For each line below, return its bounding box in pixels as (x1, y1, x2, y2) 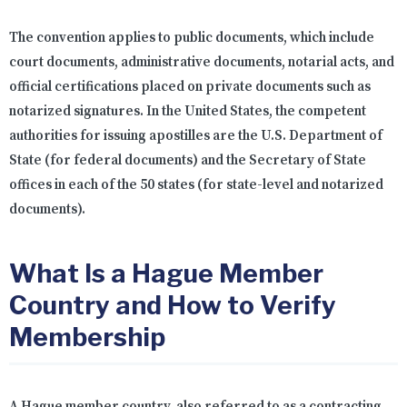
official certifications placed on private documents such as (9, 78, 371, 96)
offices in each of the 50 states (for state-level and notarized (9, 176, 383, 194)
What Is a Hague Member (9, 258, 323, 290)
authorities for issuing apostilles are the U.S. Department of (9, 127, 382, 145)
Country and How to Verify (9, 290, 336, 322)
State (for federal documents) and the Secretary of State (9, 152, 366, 170)
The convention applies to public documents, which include (9, 29, 374, 47)
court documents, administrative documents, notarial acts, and (9, 54, 394, 72)
